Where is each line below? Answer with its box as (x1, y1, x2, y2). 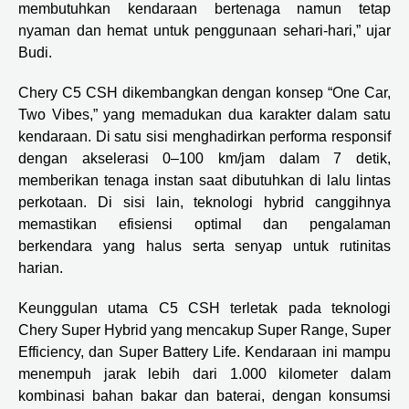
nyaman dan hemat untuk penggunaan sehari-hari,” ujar (18, 22, 391, 38)
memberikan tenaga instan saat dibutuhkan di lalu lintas (18, 172, 391, 188)
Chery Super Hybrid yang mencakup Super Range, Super (18, 321, 391, 338)
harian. (18, 259, 63, 276)
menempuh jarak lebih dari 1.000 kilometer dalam (18, 365, 391, 382)
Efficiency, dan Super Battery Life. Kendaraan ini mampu (18, 343, 391, 360)
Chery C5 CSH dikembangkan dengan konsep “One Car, (18, 84, 391, 100)
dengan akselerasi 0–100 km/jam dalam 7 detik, (18, 150, 391, 166)
